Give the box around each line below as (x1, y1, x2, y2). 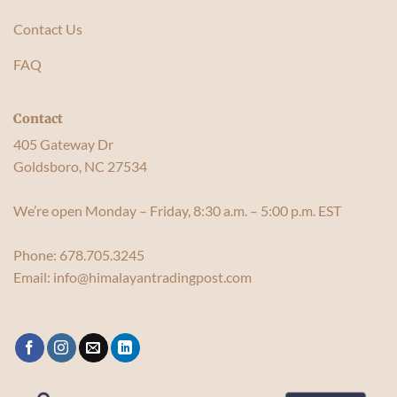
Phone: (13, 246, 59, 264)
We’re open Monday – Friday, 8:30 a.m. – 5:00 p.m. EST (13, 202, 341, 220)
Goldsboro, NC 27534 (13, 158, 147, 175)
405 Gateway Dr (13, 136, 113, 153)
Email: (13, 269, 53, 286)
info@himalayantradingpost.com (53, 269, 252, 286)
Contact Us (13, 19, 82, 37)
